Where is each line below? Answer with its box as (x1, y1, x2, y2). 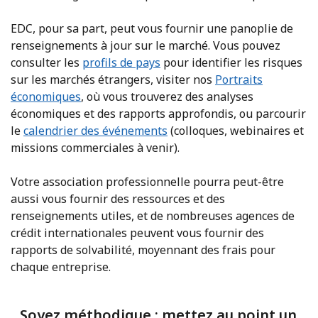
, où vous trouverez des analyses (81, 88, 253, 104)
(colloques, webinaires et (168, 122, 304, 138)
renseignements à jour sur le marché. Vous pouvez (11, 37, 280, 53)
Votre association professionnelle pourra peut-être (11, 173, 284, 190)
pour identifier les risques (160, 54, 302, 70)
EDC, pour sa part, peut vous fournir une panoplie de (11, 20, 293, 36)
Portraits (215, 71, 263, 87)
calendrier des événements (23, 122, 168, 138)
